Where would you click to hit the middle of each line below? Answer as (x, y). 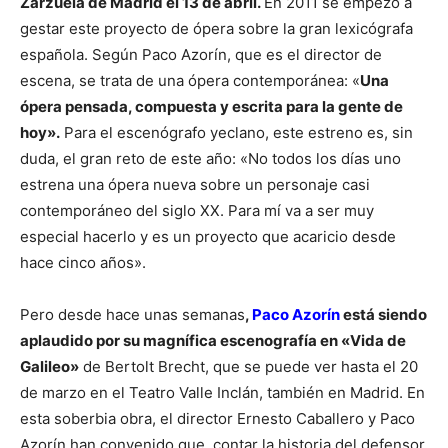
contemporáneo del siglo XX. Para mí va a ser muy (197, 211)
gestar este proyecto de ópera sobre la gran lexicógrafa (216, 29)
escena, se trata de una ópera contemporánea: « (190, 81)
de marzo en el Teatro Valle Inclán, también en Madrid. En (222, 393)
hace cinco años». (83, 263)
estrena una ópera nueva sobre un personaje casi (195, 185)
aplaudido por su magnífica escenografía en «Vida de (213, 341)
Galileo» (49, 367)
